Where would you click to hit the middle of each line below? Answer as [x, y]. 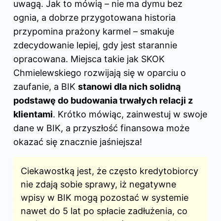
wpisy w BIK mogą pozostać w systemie [105, 197]
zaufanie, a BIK [46, 86]
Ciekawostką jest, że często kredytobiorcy [110, 171]
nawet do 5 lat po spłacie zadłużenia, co [104, 211]
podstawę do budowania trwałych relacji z [103, 100]
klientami [33, 114]
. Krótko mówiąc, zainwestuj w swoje [130, 114]
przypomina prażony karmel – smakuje [94, 31]
